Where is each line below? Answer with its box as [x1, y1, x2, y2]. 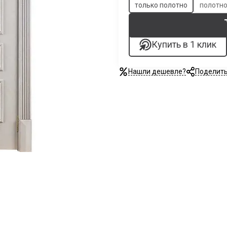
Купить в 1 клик [151, 39, 216, 50]
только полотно [135, 1, 187, 9]
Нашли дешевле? [128, 67, 186, 75]
